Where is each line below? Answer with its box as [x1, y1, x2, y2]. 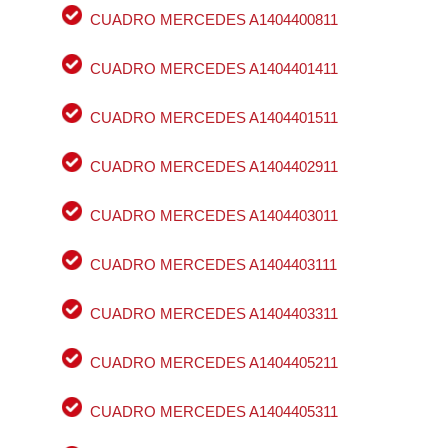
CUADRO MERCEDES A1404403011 [89, 207, 338, 225]
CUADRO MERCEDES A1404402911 [89, 158, 338, 176]
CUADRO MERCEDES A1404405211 [89, 354, 338, 372]
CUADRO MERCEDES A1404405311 [89, 403, 338, 421]
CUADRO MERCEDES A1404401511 [89, 109, 338, 127]
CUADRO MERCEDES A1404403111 [89, 256, 337, 274]
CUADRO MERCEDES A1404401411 [89, 60, 338, 78]
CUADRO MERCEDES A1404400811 [89, 11, 338, 29]
